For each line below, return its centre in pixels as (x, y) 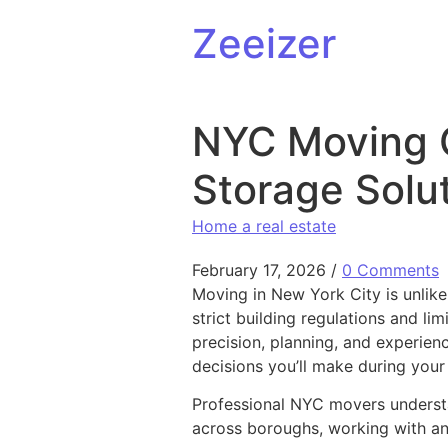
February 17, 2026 (259, 270)
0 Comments (390, 270)
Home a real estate (264, 226)
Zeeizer (264, 43)
